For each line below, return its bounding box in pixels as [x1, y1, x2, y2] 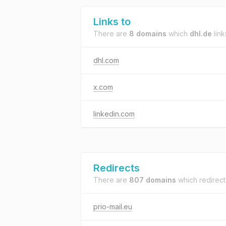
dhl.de [190, 29, 212, 38]
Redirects [93, 162, 140, 174]
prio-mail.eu [93, 202, 132, 211]
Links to [93, 16, 131, 28]
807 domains [129, 176, 176, 184]
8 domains [129, 29, 166, 38]
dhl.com [93, 56, 119, 65]
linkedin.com [93, 109, 135, 118]
